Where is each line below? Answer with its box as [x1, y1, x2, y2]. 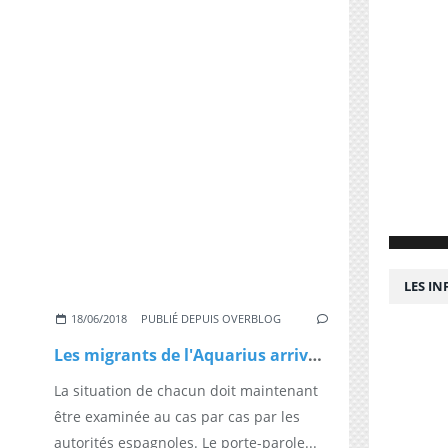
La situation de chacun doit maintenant [54, 380, 318, 400]
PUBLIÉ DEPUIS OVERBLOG [141, 310, 282, 326]
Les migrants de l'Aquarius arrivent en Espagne [308, 343, 322, 366]
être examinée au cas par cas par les [54, 406, 300, 426]
